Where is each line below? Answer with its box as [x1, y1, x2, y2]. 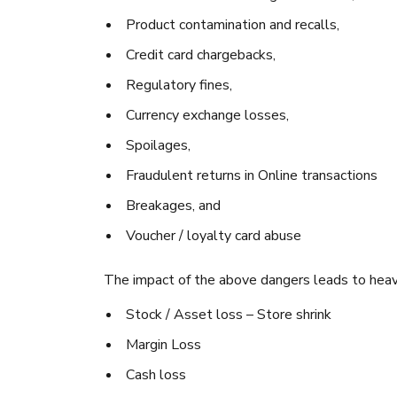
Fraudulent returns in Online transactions [126, 166, 378, 185]
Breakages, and [126, 196, 221, 215]
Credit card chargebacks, [126, 45, 276, 65]
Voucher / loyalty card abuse [126, 226, 301, 245]
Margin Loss [126, 335, 201, 354]
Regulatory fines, [126, 75, 232, 95]
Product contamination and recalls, [126, 15, 339, 35]
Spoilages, [126, 136, 191, 155]
